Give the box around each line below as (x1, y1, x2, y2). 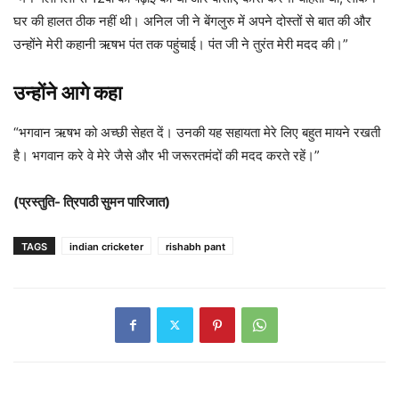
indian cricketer (69, 240, 143, 253)
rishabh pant (166, 240, 225, 253)
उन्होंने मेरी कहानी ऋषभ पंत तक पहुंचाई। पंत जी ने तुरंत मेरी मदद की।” (13, 35, 348, 53)
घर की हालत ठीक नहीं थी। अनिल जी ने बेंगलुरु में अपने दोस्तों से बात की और (13, 12, 371, 29)
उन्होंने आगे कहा (13, 80, 122, 104)
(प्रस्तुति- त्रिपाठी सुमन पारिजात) (13, 192, 170, 210)
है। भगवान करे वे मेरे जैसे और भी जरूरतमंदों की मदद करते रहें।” (13, 146, 320, 164)
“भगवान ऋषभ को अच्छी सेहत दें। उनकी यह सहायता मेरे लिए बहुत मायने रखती (13, 123, 380, 141)
